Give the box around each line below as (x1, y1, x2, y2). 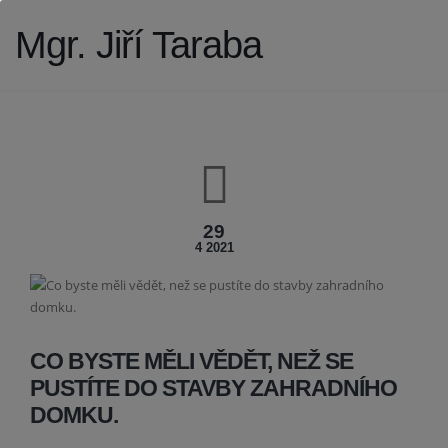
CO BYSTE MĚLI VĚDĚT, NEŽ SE (30, 348, 353, 374)
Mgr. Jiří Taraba (15, 24, 262, 66)
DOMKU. (30, 402, 118, 428)
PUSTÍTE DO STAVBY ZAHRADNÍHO (30, 375, 397, 401)
